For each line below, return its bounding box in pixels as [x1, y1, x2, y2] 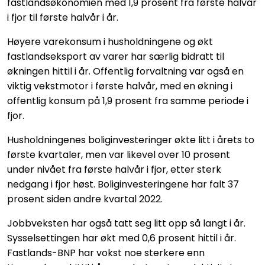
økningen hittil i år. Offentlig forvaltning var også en [7, 64, 244, 78]
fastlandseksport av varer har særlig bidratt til [7, 49, 224, 63]
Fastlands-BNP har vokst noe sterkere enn [7, 245, 205, 260]
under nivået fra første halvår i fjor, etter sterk [7, 162, 221, 176]
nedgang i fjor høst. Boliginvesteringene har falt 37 [7, 177, 239, 191]
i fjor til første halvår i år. [7, 10, 123, 24]
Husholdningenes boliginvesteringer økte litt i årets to [7, 132, 254, 147]
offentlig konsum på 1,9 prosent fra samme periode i [7, 93, 248, 108]
